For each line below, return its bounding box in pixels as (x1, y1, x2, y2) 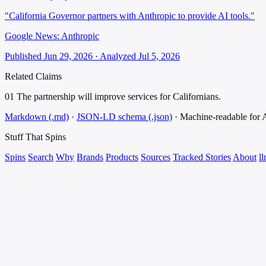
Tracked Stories (173, 152, 231, 163)
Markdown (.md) (5, 112, 69, 122)
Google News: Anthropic (5, 31, 99, 42)
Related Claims (5, 71, 62, 82)
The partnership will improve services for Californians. (14, 91, 221, 102)
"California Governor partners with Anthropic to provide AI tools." (5, 11, 255, 21)
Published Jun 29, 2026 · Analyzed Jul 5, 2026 (5, 51, 180, 62)
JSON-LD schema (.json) (77, 112, 172, 122)
